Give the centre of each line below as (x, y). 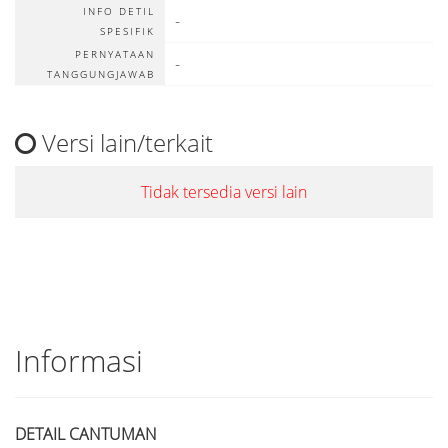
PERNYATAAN (115, 54)
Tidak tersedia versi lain (224, 192)
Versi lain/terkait (124, 142)
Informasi (79, 360)
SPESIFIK (127, 31)
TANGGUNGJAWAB (101, 74)
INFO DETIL (119, 11)
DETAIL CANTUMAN (86, 434)
